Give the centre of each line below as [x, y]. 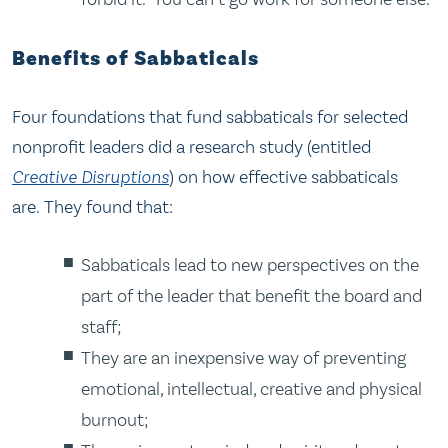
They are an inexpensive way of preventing [244, 357]
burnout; [115, 419]
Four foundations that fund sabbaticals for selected [210, 117]
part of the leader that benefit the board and [252, 295]
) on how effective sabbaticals [283, 177]
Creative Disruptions [90, 177]
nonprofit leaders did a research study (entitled [191, 147]
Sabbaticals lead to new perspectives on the [250, 264]
